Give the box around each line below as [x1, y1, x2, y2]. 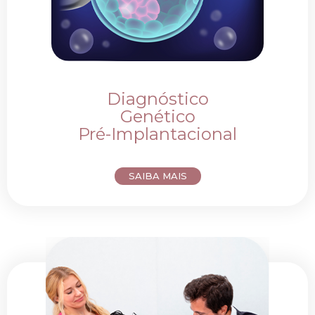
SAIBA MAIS [128, 169, 187, 181]
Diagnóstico [106, 88, 209, 109]
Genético [120, 105, 195, 127]
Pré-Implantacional [78, 123, 237, 144]
